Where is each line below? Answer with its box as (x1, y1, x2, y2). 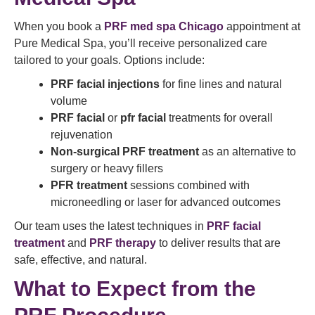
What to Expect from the (14, 277, 256, 301)
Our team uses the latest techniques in (14, 220, 207, 233)
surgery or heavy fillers (51, 162, 163, 175)
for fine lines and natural (160, 78, 282, 91)
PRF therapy (89, 237, 156, 250)
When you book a (14, 20, 104, 33)
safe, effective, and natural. (14, 254, 147, 266)
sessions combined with (127, 179, 250, 192)
